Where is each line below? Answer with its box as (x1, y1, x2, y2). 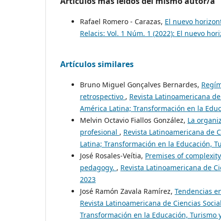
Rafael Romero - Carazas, (80, 17, 165, 27)
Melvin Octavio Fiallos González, (80, 115, 187, 125)
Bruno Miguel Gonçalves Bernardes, (80, 80, 201, 90)
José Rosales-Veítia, (80, 151, 145, 161)
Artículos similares (60, 59, 134, 70)
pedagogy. (80, 163, 116, 173)
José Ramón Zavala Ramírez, (80, 186, 175, 196)
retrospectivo (80, 92, 125, 102)
